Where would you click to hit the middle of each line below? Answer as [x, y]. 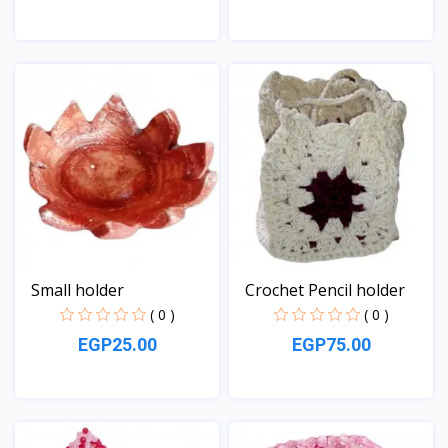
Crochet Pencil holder [325, 289]
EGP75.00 [331, 344]
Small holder [77, 289]
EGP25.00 [117, 344]
